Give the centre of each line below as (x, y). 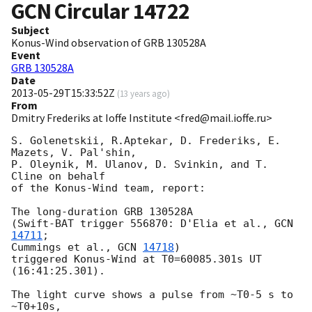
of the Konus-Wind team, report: (108, 188)
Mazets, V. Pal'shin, (74, 153)
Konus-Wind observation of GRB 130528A (109, 43)
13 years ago (143, 94)
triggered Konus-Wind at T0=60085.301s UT (136, 259)
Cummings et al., (64, 248)
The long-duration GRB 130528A (102, 212)
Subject (30, 30)
